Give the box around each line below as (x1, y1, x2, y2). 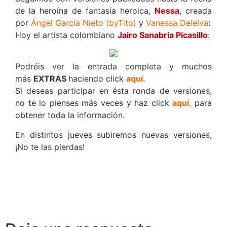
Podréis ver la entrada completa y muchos (15, 61, 212, 72)
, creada (179, 5, 212, 16)
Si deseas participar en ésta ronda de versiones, (15, 86, 212, 96)
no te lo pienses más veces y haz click (15, 98, 173, 108)
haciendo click (68, 73, 126, 84)
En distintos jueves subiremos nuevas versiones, (15, 129, 212, 140)
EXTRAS (33, 73, 68, 84)
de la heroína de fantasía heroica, (15, 5, 155, 16)
